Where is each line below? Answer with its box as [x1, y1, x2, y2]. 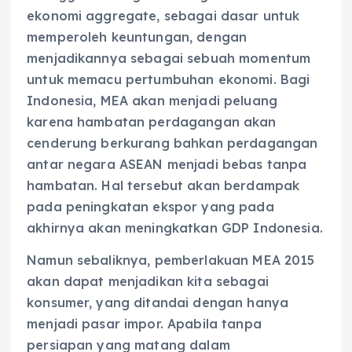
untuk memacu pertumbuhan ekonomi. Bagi [27, 71, 310, 88]
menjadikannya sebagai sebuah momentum [27, 50, 311, 67]
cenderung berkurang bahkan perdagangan [27, 135, 318, 152]
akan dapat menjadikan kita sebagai [27, 273, 269, 290]
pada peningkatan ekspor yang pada [27, 199, 274, 215]
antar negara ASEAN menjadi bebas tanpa [27, 156, 307, 173]
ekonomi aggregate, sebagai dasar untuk [27, 8, 300, 24]
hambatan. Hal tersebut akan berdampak [27, 178, 300, 194]
